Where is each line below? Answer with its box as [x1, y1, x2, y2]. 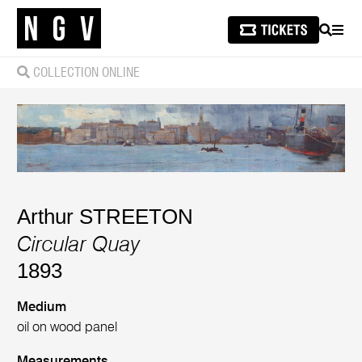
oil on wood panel [17, 321, 118, 335]
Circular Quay [17, 234, 141, 256]
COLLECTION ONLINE [30, 66, 141, 79]
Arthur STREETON [17, 204, 194, 229]
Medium [17, 301, 67, 315]
